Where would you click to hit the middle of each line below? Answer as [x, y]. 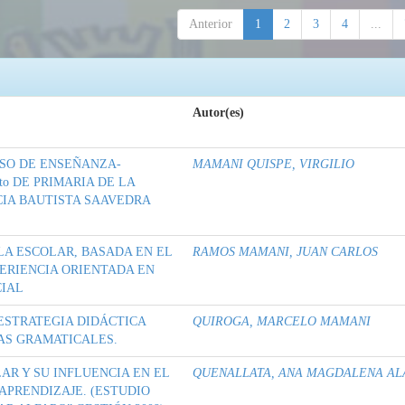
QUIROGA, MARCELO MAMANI [282, 322]
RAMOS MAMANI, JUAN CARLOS [285, 252]
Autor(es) [218, 113]
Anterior [211, 24]
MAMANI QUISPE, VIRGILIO [273, 165]
